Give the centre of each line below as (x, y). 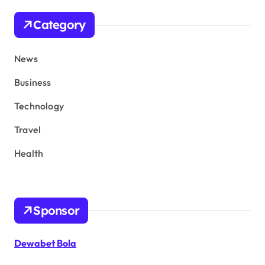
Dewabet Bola (45, 243)
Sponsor (56, 211)
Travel (28, 130)
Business (33, 83)
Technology (39, 106)
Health (29, 153)
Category (59, 25)
